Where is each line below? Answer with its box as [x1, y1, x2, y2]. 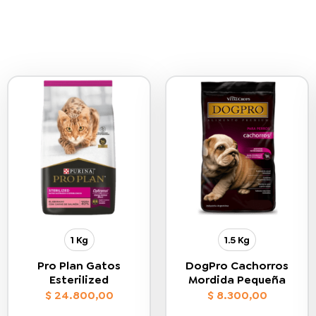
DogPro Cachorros [186, 258, 288, 273]
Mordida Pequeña [188, 272, 286, 287]
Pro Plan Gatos [37, 258, 121, 273]
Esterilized [49, 272, 109, 287]
